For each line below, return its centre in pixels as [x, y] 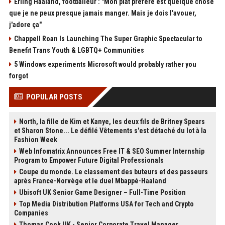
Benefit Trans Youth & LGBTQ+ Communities [76, 50]
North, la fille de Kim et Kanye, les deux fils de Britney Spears [112, 122]
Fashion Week [35, 140]
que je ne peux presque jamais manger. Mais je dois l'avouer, [102, 13]
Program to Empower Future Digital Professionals [89, 160]
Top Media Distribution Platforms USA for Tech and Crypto [106, 204]
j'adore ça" [25, 25]
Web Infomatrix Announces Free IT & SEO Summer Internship [111, 151]
